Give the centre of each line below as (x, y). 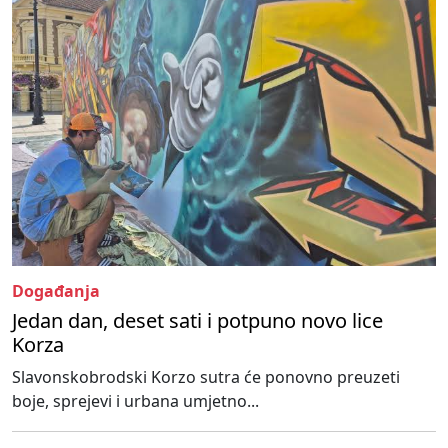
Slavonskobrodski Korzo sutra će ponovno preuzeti (206, 376)
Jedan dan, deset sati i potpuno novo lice (197, 320)
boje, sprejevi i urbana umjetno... (135, 400)
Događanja (56, 290)
